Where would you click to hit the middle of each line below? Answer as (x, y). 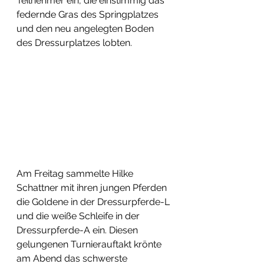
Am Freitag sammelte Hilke (76, 174)
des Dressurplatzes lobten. (74, 43)
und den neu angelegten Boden (86, 29)
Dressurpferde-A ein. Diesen (78, 230)
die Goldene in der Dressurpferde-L (94, 202)
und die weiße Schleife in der (79, 216)
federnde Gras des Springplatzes (89, 14)
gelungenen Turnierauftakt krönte (90, 244)
